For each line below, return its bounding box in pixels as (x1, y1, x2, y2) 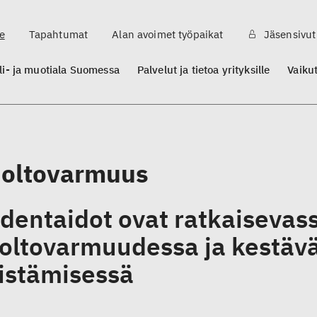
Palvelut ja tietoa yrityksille (137, 63, 270, 76)
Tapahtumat (28, 28, 88, 41)
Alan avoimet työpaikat (112, 28, 224, 41)
